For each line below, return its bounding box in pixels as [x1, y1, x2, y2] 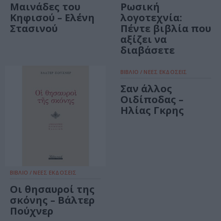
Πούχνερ [10, 204, 53, 218]
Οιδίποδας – [120, 93, 184, 107]
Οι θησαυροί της [10, 183, 95, 196]
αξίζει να [120, 33, 167, 46]
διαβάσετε [120, 43, 175, 57]
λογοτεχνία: [120, 11, 182, 25]
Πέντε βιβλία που [120, 22, 211, 36]
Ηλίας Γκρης [120, 104, 184, 117]
